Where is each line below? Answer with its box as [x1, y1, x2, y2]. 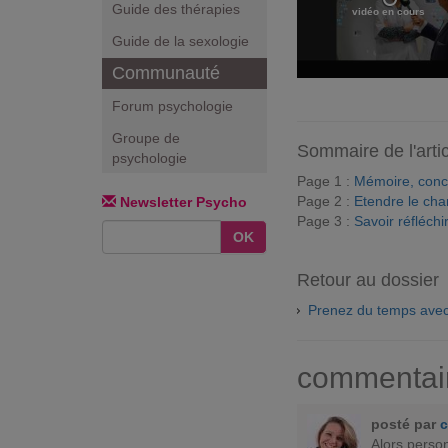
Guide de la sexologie [112, 33, 249, 49]
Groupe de [112, 130, 180, 146]
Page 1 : [297, 172, 354, 189]
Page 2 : [297, 192, 354, 209]
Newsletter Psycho [116, 194, 247, 210]
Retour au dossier [297, 269, 439, 290]
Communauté [112, 63, 220, 83]
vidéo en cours [352, 6, 425, 18]
